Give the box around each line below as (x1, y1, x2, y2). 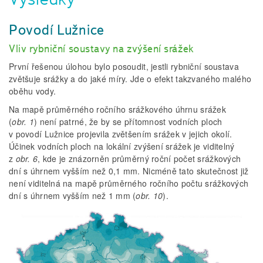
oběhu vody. (9, 85, 56, 97)
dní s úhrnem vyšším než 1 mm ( (9, 190, 136, 202)
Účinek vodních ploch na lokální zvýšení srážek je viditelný (9, 140, 235, 153)
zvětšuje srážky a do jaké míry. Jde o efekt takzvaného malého (9, 73, 252, 85)
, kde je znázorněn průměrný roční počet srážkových (38, 153, 241, 165)
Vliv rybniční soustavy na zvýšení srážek (9, 42, 194, 56)
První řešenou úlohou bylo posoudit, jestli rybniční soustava (9, 60, 239, 73)
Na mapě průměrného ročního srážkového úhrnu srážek (9, 103, 226, 116)
